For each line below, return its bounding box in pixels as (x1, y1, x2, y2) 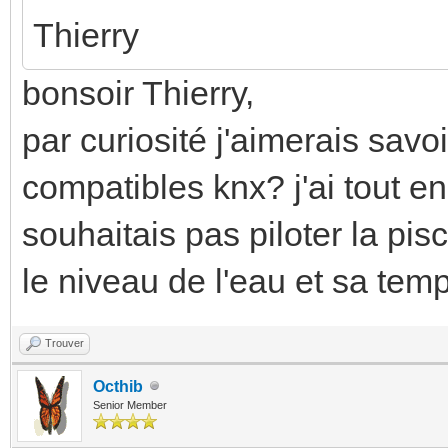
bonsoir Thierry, (22, 73, 254, 112)
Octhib (93, 377, 143, 395)
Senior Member (93, 398, 167, 411)
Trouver (45, 336, 84, 349)
